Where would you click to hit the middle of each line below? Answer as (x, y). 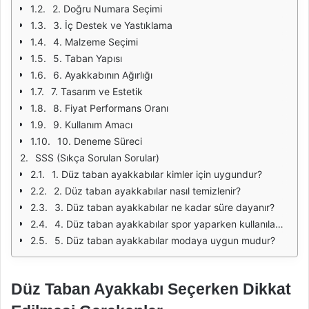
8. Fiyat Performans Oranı (111, 108)
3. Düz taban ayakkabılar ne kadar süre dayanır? (165, 207)
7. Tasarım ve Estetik (97, 91)
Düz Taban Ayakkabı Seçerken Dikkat (151, 289)
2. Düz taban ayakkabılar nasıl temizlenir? (147, 191)
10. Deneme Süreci (100, 141)
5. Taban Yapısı (88, 58)
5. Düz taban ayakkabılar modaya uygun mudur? (165, 240)
